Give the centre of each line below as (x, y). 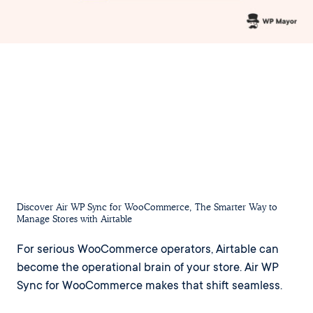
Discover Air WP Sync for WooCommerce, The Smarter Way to (147, 208)
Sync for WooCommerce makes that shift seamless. (150, 287)
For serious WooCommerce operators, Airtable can (148, 251)
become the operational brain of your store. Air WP (148, 269)
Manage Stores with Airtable (74, 219)
